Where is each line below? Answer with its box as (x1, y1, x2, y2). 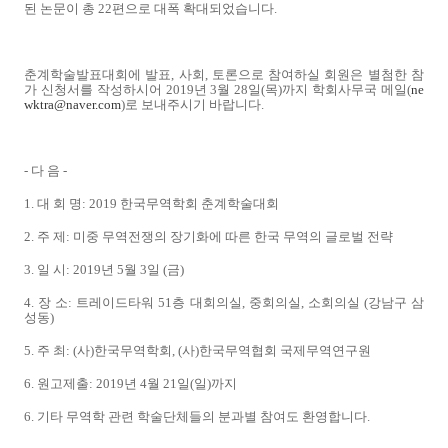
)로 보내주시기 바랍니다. (121, 97, 264, 112)
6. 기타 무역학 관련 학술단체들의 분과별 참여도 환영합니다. (24, 409, 370, 424)
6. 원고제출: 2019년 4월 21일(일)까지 (24, 376, 237, 391)
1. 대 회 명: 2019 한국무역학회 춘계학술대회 (24, 196, 279, 211)
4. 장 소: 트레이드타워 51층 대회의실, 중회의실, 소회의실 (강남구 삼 (24, 295, 424, 310)
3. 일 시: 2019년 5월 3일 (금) (24, 262, 184, 277)
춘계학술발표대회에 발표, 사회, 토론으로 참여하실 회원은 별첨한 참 (24, 67, 424, 82)
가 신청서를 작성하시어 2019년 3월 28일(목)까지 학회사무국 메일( (24, 82, 411, 97)
